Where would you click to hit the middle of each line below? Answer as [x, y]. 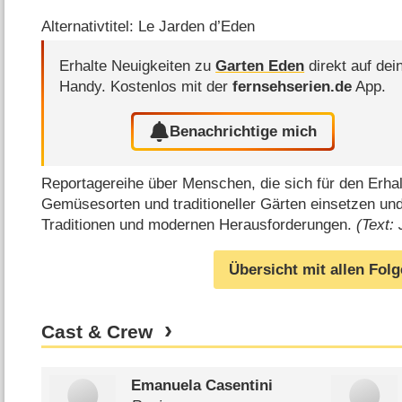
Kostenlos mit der [172, 87]
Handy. [85, 87]
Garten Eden [260, 66]
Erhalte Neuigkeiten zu [138, 66]
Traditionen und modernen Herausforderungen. [199, 225]
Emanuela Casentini [201, 385]
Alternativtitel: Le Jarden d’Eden [149, 27]
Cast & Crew [97, 332]
